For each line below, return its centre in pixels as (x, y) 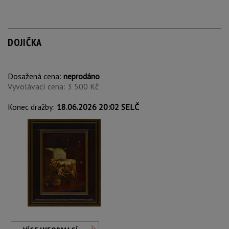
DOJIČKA (25, 42)
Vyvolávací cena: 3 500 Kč (53, 86)
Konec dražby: (32, 107)
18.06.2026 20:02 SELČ (98, 107)
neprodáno (82, 76)
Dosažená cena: (36, 76)
